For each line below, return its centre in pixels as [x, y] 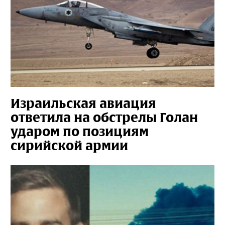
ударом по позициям [80, 132]
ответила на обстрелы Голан [104, 118]
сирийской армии [69, 146]
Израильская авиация [83, 103]
